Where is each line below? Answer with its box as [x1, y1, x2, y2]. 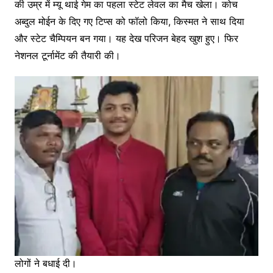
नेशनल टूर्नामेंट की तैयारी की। [14, 49, 121, 62]
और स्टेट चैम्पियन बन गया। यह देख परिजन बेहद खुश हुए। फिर [14, 32, 238, 44]
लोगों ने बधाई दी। [14, 257, 77, 270]
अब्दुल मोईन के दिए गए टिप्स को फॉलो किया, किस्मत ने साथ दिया [14, 15, 244, 27]
